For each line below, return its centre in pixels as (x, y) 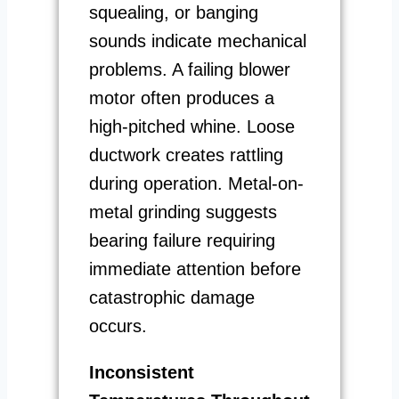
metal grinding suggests (183, 212)
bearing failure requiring (182, 240)
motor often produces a (182, 98)
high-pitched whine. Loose (192, 126)
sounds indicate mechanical (198, 41)
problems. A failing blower (190, 69)
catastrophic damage (172, 297)
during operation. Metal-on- (196, 183)
